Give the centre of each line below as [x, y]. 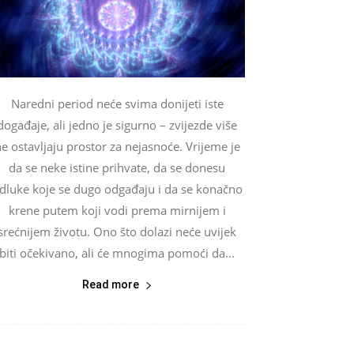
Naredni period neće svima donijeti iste [117, 104]
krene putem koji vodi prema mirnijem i [117, 211]
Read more [110, 285]
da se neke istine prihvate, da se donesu [117, 168]
